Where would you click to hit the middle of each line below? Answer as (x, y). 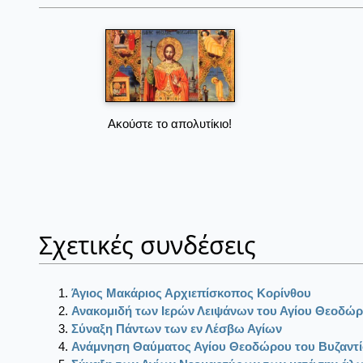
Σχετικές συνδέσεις (147, 245)
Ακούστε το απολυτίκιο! (170, 123)
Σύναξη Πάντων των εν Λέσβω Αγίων (177, 328)
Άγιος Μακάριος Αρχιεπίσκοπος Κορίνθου (191, 293)
